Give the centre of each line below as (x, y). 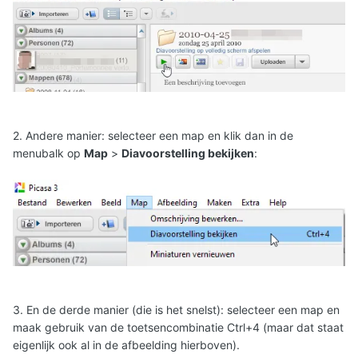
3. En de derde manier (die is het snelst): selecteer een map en (176, 309)
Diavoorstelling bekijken (188, 153)
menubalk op (48, 153)
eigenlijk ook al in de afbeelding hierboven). (126, 344)
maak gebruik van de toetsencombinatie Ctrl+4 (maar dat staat (178, 327)
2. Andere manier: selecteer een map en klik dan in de (153, 136)
